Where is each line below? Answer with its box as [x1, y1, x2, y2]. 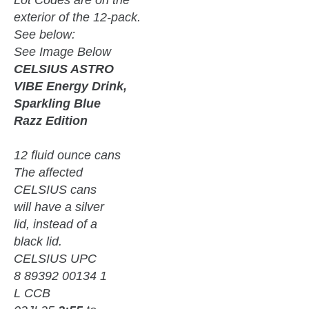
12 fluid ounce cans [14, 148, 121, 162]
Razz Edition [14, 113, 88, 128]
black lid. [14, 234, 62, 248]
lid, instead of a [14, 217, 97, 231]
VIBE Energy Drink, [14, 79, 130, 93]
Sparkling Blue [14, 96, 104, 110]
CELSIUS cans [14, 182, 97, 197]
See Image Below [14, 44, 111, 59]
